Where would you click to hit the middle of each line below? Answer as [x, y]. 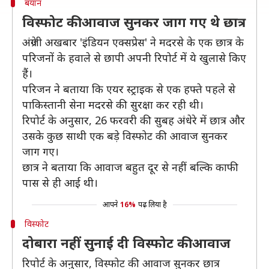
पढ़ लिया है [152, 204]
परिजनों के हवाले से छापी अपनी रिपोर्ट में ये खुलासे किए [134, 58]
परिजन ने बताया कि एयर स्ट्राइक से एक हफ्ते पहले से [129, 89]
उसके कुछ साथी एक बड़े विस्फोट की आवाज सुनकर [125, 136]
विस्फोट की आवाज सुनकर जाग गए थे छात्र [134, 22]
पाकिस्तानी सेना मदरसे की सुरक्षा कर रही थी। [113, 104]
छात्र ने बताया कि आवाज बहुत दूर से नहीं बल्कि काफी [130, 167]
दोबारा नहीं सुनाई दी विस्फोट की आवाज [126, 243]
